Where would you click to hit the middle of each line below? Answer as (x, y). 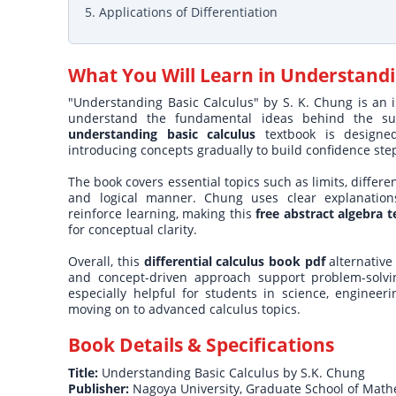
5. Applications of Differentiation (182, 12)
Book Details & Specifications (202, 345)
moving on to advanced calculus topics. (185, 309)
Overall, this (106, 262)
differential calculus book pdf (234, 262)
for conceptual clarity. (133, 230)
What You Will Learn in (175, 76)
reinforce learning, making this (162, 214)
